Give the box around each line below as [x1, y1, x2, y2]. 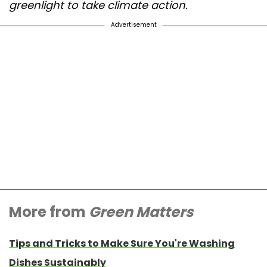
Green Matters [89, 201, 193, 222]
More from [9, 201, 89, 222]
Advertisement [110, 20, 157, 29]
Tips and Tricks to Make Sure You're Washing [9, 236, 235, 250]
